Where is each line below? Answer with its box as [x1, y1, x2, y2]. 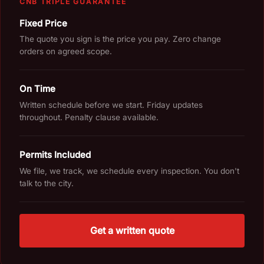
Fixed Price [19, 17, 67, 29]
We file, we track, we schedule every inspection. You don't [19, 166, 239, 176]
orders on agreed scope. [19, 47, 112, 57]
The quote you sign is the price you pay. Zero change [19, 34, 221, 44]
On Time [19, 83, 55, 95]
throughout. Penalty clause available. [19, 113, 159, 123]
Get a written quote [90, 225, 174, 237]
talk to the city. [19, 179, 74, 189]
